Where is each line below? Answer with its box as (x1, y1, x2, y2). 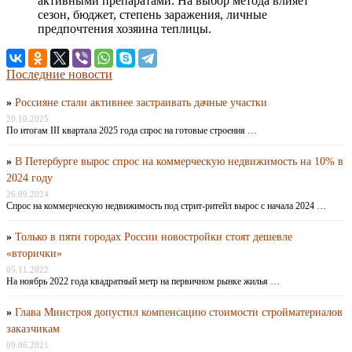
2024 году (6, 172, 53, 185)
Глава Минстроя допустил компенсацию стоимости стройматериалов (15, 306, 343, 319)
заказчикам (6, 323, 60, 335)
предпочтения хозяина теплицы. (38, 22, 211, 36)
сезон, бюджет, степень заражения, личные (38, 8, 267, 22)
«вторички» (6, 247, 62, 260)
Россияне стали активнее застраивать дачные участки (15, 97, 267, 109)
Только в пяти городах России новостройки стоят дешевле (15, 231, 292, 244)
